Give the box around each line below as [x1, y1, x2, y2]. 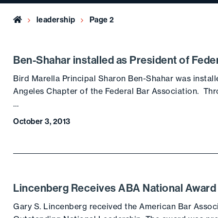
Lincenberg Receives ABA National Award [13, 181, 217, 195]
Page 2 [89, 15, 114, 24]
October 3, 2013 [13, 116, 71, 126]
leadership [36, 15, 75, 24]
